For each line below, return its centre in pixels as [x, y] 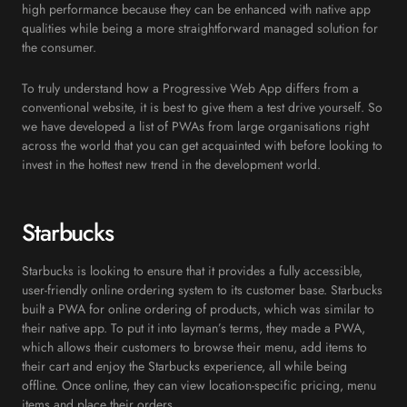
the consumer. [59, 48]
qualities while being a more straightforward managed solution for [200, 29]
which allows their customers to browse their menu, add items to [194, 347]
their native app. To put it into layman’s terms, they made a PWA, [194, 328]
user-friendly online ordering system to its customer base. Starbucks [202, 290]
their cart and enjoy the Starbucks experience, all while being [184, 367]
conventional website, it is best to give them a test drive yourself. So [202, 108]
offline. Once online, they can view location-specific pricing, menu [199, 386]
